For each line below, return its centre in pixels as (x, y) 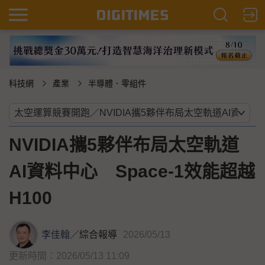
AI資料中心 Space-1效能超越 (132, 172)
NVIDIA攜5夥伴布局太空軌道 (124, 145)
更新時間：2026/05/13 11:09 (69, 256)
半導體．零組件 (117, 84)
